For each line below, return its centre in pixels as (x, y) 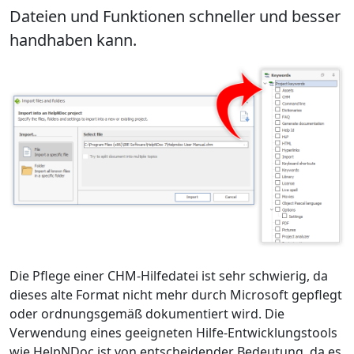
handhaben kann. (73, 40)
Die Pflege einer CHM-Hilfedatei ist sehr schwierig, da (169, 276)
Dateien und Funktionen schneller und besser (175, 16)
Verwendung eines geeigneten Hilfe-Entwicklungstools (173, 333)
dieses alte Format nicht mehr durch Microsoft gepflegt (176, 295)
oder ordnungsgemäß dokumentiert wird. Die (147, 314)
